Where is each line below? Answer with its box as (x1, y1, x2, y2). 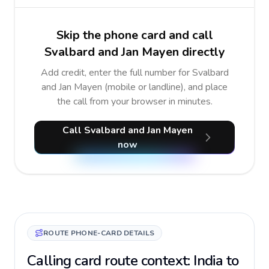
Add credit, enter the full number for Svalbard (40, 66, 229, 79)
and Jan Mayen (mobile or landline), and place (41, 80, 228, 94)
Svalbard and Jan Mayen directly (44, 44, 225, 60)
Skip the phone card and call (56, 27, 213, 43)
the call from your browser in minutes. (56, 95, 213, 108)
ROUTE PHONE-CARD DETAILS (43, 228, 155, 238)
